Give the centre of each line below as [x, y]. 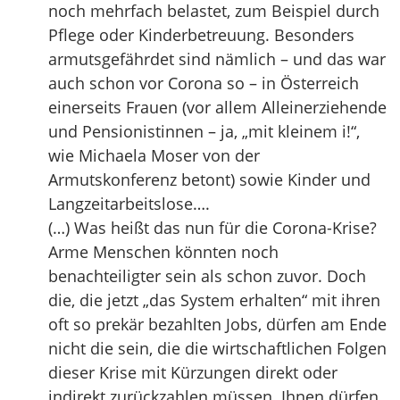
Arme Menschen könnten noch [163, 252]
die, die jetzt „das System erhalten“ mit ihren [214, 300]
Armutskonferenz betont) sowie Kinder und [209, 179]
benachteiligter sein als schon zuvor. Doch [207, 276]
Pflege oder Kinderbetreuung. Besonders [201, 35]
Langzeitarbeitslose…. [129, 204]
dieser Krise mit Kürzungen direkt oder [193, 372]
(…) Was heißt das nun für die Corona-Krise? [212, 228]
